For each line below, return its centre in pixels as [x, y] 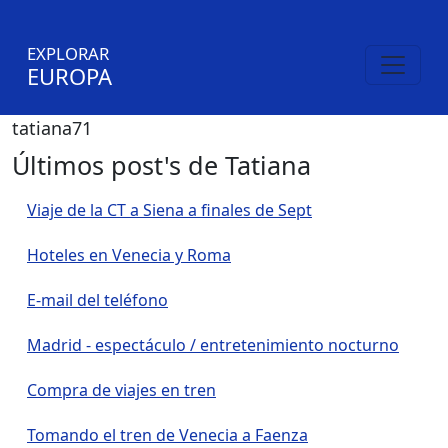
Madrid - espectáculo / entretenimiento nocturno [213, 345]
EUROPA [69, 76]
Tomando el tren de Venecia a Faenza [167, 435]
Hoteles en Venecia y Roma [129, 255]
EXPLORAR [68, 53]
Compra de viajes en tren [121, 390]
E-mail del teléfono [97, 300]
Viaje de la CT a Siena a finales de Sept [169, 210]
